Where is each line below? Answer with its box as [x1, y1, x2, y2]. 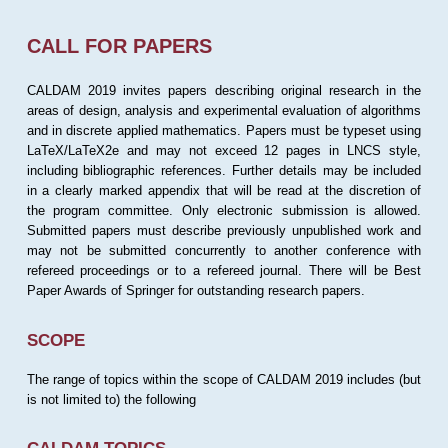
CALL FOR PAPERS [26, 35, 212, 58]
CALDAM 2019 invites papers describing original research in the [26, 83, 422, 99]
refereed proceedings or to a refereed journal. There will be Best [26, 263, 422, 279]
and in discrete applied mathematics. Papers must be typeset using [26, 123, 422, 139]
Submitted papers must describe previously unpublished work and [26, 223, 422, 239]
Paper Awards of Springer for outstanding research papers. [26, 283, 365, 299]
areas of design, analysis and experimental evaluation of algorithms [26, 103, 422, 119]
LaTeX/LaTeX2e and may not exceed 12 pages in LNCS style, [26, 143, 422, 159]
